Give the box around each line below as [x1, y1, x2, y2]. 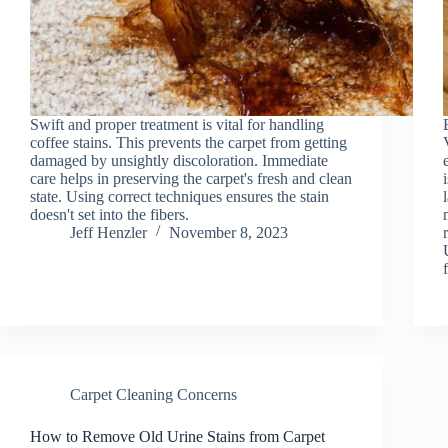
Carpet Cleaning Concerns [70, 385, 237, 403]
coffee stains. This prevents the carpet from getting [30, 133, 347, 151]
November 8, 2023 [169, 223, 288, 241]
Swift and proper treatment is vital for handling [30, 115, 324, 133]
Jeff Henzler [70, 223, 147, 241]
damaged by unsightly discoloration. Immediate [30, 151, 328, 169]
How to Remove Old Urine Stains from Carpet [30, 427, 325, 445]
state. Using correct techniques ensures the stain [30, 187, 329, 205]
